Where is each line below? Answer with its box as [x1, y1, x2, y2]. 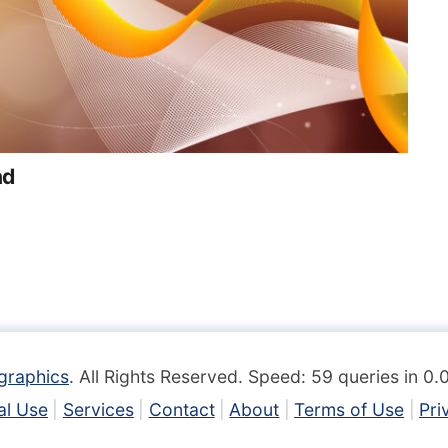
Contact [148, 398, 215, 420]
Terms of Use [294, 398, 405, 420]
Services [62, 398, 134, 420]
